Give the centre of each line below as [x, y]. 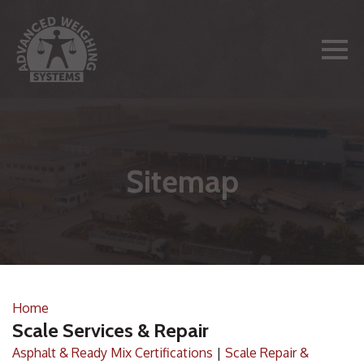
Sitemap [182, 182]
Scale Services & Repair [110, 330]
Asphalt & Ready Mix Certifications [113, 353]
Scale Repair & [267, 353]
